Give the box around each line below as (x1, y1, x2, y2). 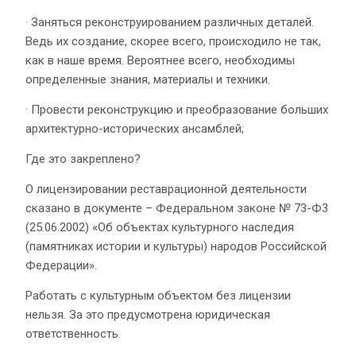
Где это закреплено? (25, 151, 141, 166)
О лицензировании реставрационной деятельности (25, 181, 307, 196)
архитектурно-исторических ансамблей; (25, 121, 244, 136)
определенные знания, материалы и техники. (25, 72, 270, 87)
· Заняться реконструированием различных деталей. (25, 14, 314, 29)
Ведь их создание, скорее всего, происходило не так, (25, 33, 321, 48)
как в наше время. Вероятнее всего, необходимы (25, 52, 295, 68)
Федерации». (25, 257, 97, 273)
